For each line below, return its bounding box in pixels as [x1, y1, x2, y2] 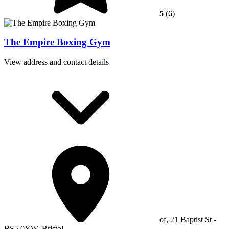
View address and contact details [4, 58, 109, 66]
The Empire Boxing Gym [4, 37, 110, 48]
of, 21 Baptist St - [157, 215, 216, 224]
